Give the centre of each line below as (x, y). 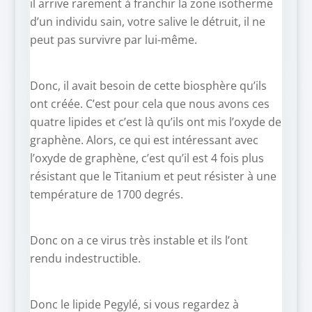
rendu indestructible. (85, 259)
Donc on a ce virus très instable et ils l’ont (139, 241)
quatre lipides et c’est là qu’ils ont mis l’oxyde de (155, 122)
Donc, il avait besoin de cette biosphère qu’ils (148, 86)
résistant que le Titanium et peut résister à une (153, 177)
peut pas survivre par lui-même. (113, 40)
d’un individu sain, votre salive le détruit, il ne (147, 22)
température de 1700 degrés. (106, 195)
